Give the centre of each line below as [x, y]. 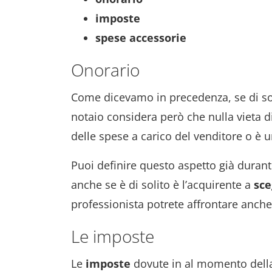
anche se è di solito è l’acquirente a [162, 185]
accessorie [158, 38]
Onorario [105, 70]
